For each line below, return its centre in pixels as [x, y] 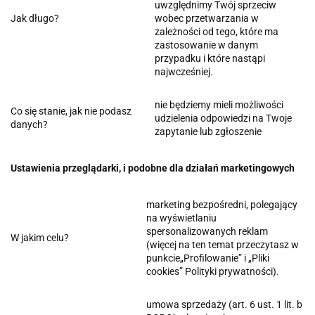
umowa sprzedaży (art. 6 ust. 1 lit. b [224, 304]
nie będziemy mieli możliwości [219, 104]
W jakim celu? [40, 237]
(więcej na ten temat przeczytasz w [223, 244]
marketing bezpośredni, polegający [222, 204]
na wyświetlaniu [181, 218]
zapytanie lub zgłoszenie [208, 131]
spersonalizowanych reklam [207, 231]
